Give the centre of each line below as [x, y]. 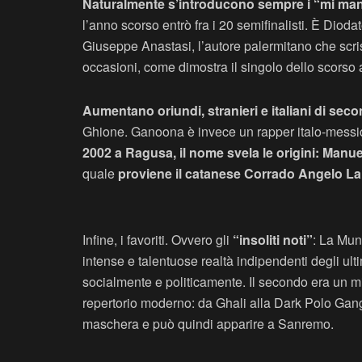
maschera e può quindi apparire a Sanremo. [208, 323]
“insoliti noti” [273, 239]
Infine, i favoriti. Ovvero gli [158, 239]
